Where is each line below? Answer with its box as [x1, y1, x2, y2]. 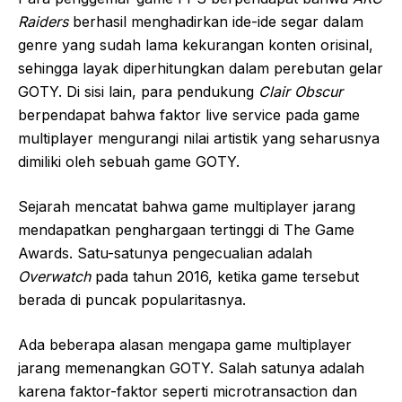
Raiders [18, 13, 68, 31]
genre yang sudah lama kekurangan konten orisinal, [18, 36, 373, 54]
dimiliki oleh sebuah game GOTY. [18, 153, 240, 170]
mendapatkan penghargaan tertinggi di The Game [18, 221, 354, 239]
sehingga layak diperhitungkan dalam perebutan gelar [18, 59, 383, 77]
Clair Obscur [258, 83, 343, 100]
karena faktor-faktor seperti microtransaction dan [18, 382, 357, 400]
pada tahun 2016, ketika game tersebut [91, 267, 359, 285]
